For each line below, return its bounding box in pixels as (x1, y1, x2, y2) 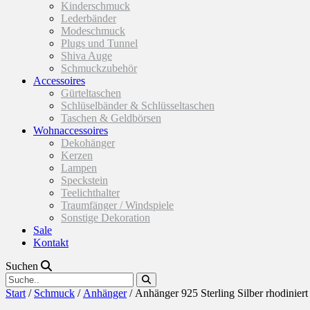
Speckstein (61, 174, 108, 186)
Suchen (6, 260, 41, 272)
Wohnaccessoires (33, 125, 108, 136)
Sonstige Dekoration (61, 212, 150, 224)
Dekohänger (61, 137, 115, 149)
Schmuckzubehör (61, 62, 137, 74)
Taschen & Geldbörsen (61, 112, 161, 124)
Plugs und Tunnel (61, 37, 138, 49)
